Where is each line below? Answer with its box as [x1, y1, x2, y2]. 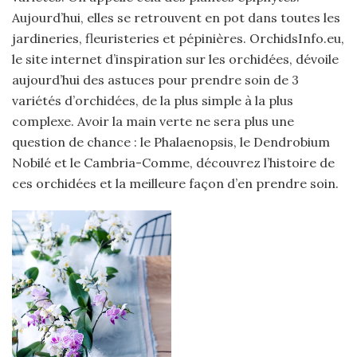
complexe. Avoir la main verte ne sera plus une [12, 113, 294, 129]
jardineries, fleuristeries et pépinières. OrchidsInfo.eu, [12, 30, 344, 46]
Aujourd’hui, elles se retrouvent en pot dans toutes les [12, 10, 340, 25]
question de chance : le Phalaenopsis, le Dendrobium [12, 134, 330, 150]
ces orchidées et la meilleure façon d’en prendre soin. [12, 175, 339, 191]
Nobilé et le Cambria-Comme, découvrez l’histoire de [12, 155, 335, 171]
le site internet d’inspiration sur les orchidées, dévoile [12, 51, 339, 67]
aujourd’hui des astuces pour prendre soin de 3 [12, 72, 299, 88]
